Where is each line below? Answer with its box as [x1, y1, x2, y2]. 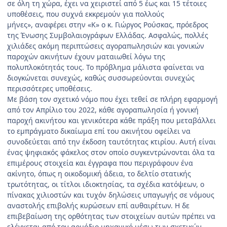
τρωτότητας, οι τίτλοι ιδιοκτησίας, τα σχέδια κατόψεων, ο [7, 179, 204, 189]
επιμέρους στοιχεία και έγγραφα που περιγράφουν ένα [7, 158, 193, 168]
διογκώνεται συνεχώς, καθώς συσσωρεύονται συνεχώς [7, 72, 195, 83]
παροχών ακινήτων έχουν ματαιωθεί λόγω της [7, 51, 165, 61]
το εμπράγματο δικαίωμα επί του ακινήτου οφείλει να [7, 126, 191, 136]
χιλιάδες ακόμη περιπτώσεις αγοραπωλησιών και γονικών [7, 41, 204, 51]
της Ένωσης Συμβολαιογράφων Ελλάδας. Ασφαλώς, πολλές [7, 30, 208, 40]
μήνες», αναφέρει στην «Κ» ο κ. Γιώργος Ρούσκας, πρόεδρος [7, 19, 208, 29]
